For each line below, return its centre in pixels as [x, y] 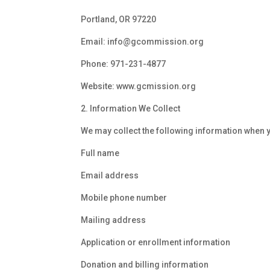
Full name [100, 153]
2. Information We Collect [131, 109]
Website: [99, 86]
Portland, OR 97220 [119, 20]
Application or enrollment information [156, 243]
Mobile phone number [124, 198]
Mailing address [114, 220]
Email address [110, 176]
